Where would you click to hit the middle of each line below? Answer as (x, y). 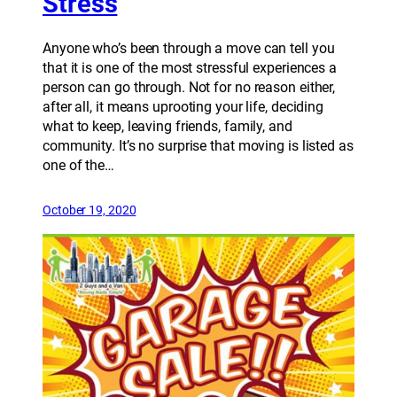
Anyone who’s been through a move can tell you (189, 49)
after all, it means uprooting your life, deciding (183, 107)
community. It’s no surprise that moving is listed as (198, 146)
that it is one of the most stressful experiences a (190, 68)
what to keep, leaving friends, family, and (167, 127)
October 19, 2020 (90, 210)
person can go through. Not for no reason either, (189, 88)
